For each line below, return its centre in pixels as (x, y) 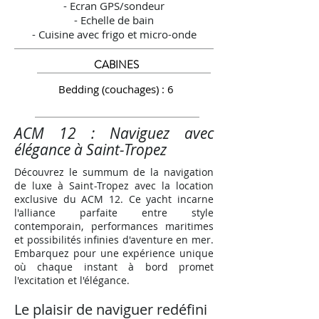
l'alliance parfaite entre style (114, 213)
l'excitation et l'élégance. (72, 280)
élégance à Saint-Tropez (90, 150)
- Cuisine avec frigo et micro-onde (114, 34)
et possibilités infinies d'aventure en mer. (114, 240)
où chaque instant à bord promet (114, 267)
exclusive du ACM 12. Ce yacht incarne (114, 199)
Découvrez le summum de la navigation (114, 172)
